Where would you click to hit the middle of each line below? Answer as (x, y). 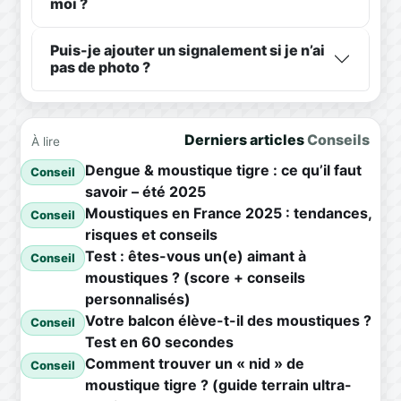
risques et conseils (151, 235)
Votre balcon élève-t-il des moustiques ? (228, 321)
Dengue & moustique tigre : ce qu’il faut (223, 171)
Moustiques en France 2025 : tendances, (228, 213)
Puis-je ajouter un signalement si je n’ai (188, 51)
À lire (46, 142)
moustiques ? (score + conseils (195, 278)
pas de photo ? (100, 68)
